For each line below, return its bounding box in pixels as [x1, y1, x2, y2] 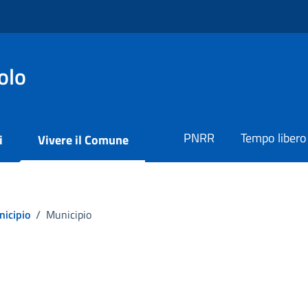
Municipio [46, 206, 91, 223]
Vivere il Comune [37, 130, 129, 149]
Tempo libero [241, 129, 307, 147]
